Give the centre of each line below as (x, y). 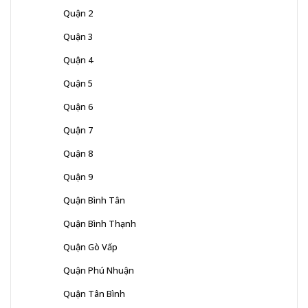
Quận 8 (78, 154)
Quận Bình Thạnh (100, 224)
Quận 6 (78, 107)
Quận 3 (78, 37)
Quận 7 (78, 130)
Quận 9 (78, 177)
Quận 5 (78, 84)
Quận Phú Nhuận (99, 271)
